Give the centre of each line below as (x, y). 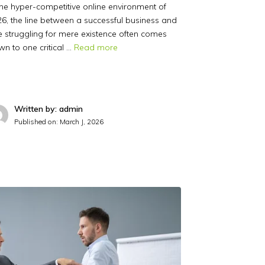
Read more (96, 48)
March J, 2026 (82, 122)
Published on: (37, 122)
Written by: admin (49, 109)
